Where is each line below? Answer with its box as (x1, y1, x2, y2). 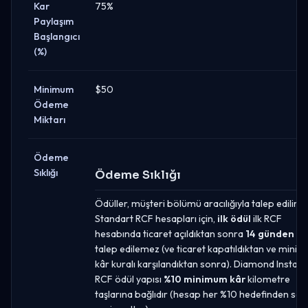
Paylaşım (34, 14, 74, 27)
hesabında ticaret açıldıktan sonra (95, 227, 245, 240)
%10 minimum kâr (164, 272, 245, 285)
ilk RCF (251, 212, 282, 225)
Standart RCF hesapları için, (95, 212, 217, 225)
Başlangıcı (34, 30, 80, 43)
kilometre (245, 272, 290, 285)
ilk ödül (217, 212, 251, 225)
